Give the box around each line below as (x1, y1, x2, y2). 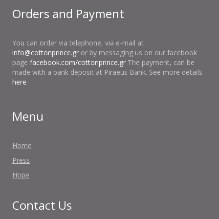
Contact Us (12, 197, 72, 213)
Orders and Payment (12, 5, 124, 22)
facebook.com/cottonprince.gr (30, 57, 126, 67)
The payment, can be (126, 57, 195, 67)
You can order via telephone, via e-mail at (12, 38, 144, 47)
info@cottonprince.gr (12, 47, 79, 57)
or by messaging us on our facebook (79, 47, 197, 57)
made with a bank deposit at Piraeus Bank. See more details (12, 67, 202, 77)
